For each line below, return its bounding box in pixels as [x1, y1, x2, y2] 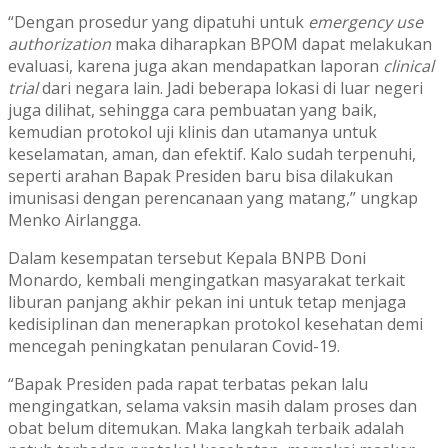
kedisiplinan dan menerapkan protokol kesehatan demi [8, 313, 423, 336]
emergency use [308, 11, 423, 34]
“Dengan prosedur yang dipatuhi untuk [8, 11, 308, 34]
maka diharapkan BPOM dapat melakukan [111, 33, 432, 56]
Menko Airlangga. [8, 209, 141, 232]
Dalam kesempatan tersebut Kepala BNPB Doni [8, 247, 366, 270]
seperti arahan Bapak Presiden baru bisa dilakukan [8, 165, 393, 188]
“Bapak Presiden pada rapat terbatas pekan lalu [8, 373, 368, 396]
